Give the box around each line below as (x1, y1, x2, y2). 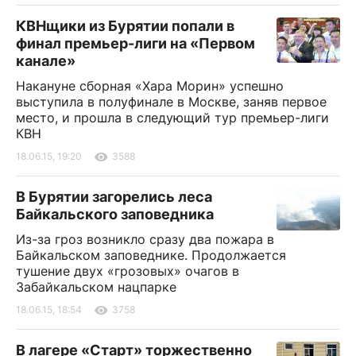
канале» (16, 52, 75, 69)
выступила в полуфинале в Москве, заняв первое (16, 93, 327, 110)
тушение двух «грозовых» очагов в (16, 262, 239, 279)
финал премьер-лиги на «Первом (16, 34, 255, 52)
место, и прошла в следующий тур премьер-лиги (16, 109, 329, 126)
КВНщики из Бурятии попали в (16, 17, 234, 34)
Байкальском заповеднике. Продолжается (16, 246, 286, 263)
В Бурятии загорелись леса (16, 188, 212, 205)
